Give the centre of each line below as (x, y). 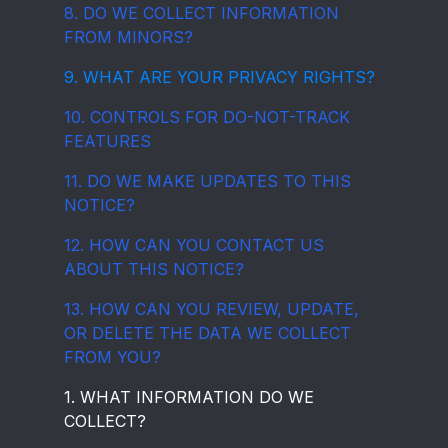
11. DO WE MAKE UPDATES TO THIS (207, 181)
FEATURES (107, 141)
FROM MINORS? (128, 37)
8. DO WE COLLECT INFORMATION (201, 13)
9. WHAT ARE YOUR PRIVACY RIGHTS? (219, 77)
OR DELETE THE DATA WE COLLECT (207, 333)
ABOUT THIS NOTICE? (154, 269)
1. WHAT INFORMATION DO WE (189, 397)
